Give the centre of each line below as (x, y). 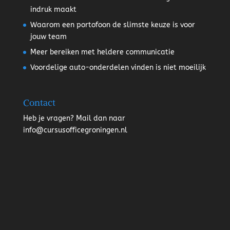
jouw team (48, 37)
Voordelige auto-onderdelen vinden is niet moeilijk (118, 68)
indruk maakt (53, 10)
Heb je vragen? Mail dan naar (74, 119)
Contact (39, 103)
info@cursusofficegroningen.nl (75, 130)
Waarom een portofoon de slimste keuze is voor (112, 25)
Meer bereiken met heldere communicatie (102, 52)
